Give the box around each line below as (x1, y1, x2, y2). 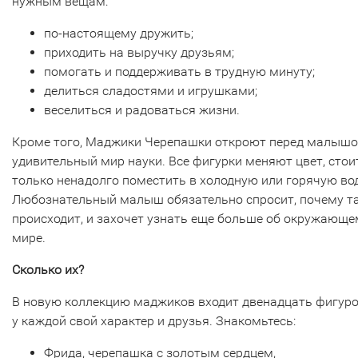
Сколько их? (12, 262, 84, 277)
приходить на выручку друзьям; (44, 45, 234, 60)
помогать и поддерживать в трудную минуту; (44, 64, 315, 79)
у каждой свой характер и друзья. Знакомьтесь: (12, 313, 296, 328)
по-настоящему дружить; (44, 26, 193, 41)
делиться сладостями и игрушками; (44, 83, 257, 98)
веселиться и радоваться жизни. (44, 102, 240, 117)
